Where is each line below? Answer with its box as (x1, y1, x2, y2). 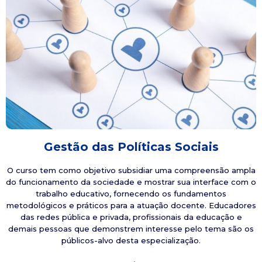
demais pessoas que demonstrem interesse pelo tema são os (8, 223, 254, 233)
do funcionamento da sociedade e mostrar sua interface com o (6, 177, 256, 187)
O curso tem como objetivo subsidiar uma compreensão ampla (6, 165, 256, 175)
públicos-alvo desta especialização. (61, 235, 201, 245)
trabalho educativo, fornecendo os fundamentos (36, 188, 226, 198)
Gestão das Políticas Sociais (43, 139, 219, 154)
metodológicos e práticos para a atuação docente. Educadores (6, 200, 256, 210)
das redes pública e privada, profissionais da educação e (20, 212, 242, 222)
